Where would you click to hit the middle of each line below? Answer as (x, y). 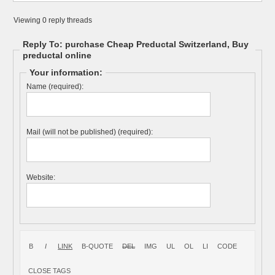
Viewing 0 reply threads (53, 20)
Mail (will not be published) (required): (90, 132)
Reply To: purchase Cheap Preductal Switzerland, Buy (136, 44)
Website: (41, 177)
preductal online (57, 55)
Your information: (66, 72)
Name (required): (55, 87)
